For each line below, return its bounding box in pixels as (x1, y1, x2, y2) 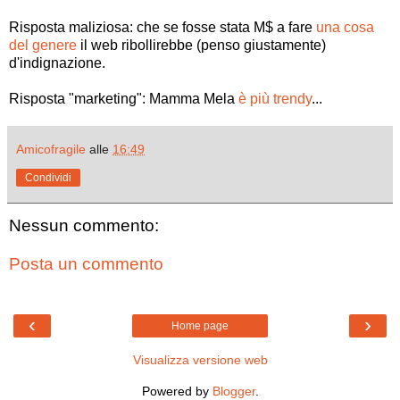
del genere (9, 37, 77, 53)
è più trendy (238, 90, 312, 106)
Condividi (25, 171, 71, 184)
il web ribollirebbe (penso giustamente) (77, 37, 326, 53)
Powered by (141, 383, 212, 398)
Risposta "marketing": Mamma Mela (9, 90, 238, 106)
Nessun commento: (9, 215, 159, 235)
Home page (171, 319, 229, 332)
